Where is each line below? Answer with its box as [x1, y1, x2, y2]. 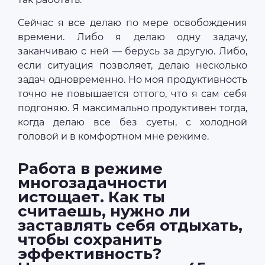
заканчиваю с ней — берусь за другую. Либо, [18, 46, 247, 57]
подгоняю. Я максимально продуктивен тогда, [18, 102, 247, 114]
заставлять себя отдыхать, [18, 216, 243, 235]
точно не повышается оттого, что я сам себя [18, 88, 247, 100]
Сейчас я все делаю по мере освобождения [18, 17, 247, 29]
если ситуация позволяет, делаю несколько [18, 60, 247, 72]
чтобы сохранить [18, 230, 162, 250]
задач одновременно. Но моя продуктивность [18, 74, 247, 86]
